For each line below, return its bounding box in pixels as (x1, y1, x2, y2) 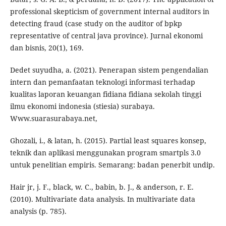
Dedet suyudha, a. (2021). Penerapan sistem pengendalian (10, 65, 208, 75)
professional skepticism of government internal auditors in (10, 7, 209, 17)
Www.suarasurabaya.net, (10, 114, 97, 124)
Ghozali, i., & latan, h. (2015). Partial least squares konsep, (10, 136, 206, 146)
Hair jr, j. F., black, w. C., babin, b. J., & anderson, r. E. (10, 182, 194, 192)
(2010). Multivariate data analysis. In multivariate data (10, 194, 195, 204)
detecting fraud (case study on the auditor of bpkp (10, 19, 182, 29)
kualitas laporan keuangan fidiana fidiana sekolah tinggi (10, 89, 201, 99)
